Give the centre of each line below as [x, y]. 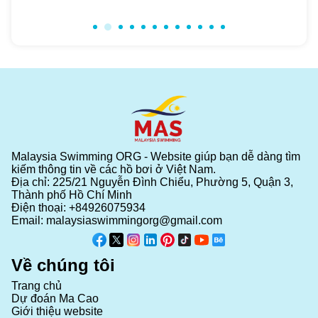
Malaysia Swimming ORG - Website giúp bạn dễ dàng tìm [156, 157]
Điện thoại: [40, 208]
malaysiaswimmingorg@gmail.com [134, 221]
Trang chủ [37, 286]
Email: [29, 221]
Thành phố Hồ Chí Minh [72, 195]
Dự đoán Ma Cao [55, 299]
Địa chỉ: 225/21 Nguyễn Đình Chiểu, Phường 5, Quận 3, [152, 182]
